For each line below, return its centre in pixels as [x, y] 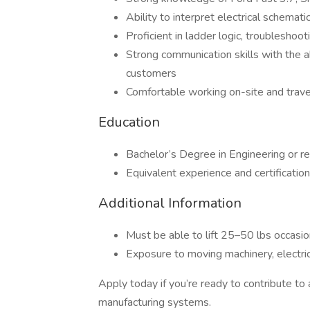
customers [151, 73]
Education [129, 122]
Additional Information [170, 203]
